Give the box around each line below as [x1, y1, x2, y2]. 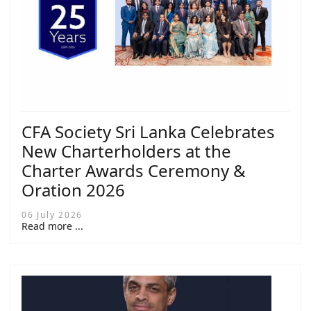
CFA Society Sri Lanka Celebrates [22, 120, 275, 144]
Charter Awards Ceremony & [22, 159, 246, 183]
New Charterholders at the [22, 140, 231, 163]
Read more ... [22, 219, 83, 233]
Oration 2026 [22, 178, 125, 202]
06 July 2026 [22, 209, 83, 221]
